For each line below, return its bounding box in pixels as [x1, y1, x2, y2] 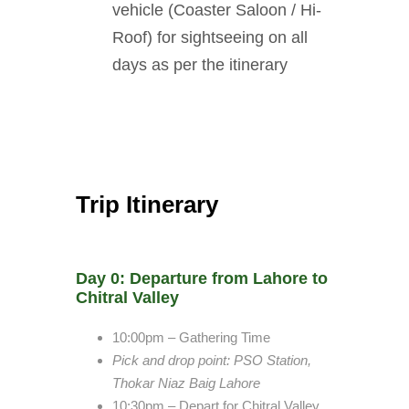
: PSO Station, [226, 352, 311, 368]
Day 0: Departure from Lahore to [76, 269, 328, 288]
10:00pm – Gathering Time [112, 330, 270, 345]
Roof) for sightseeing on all [112, 28, 308, 47]
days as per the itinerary [112, 56, 288, 74]
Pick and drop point [112, 352, 226, 368]
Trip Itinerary [76, 191, 218, 218]
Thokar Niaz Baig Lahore [112, 375, 260, 391]
